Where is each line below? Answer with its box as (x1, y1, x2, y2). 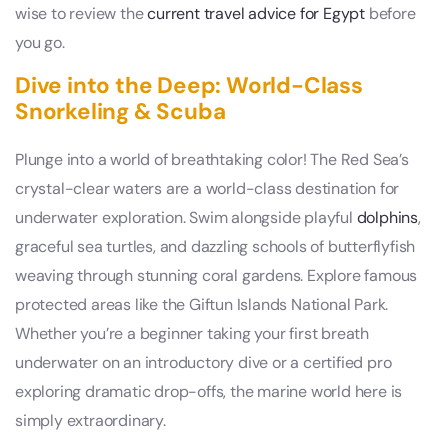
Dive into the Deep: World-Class (15, 71, 363, 101)
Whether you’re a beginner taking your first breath (15, 323, 369, 345)
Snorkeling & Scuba (15, 97, 226, 127)
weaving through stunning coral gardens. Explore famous (15, 265, 418, 287)
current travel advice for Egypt (147, 3, 366, 25)
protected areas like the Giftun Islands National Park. (15, 294, 389, 316)
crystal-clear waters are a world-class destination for (15, 178, 400, 200)
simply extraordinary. (15, 410, 166, 432)
